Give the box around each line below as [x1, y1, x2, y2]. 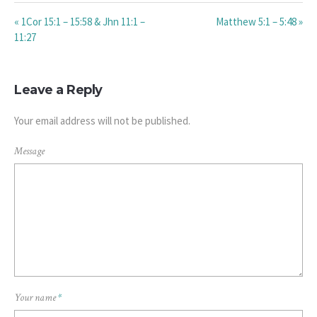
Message [14, 144, 45, 158]
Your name [14, 291, 58, 305]
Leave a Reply [14, 82, 103, 98]
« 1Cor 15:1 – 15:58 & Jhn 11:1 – [14, 15, 145, 29]
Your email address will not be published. [14, 114, 190, 128]
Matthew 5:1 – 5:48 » [216, 15, 303, 29]
